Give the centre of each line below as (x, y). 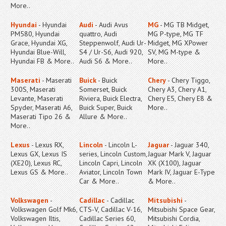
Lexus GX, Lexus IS (39, 154)
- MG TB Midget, (184, 25)
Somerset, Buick (103, 89)
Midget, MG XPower (178, 43)
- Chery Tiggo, (188, 80)
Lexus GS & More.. (39, 172)
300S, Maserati (33, 89)
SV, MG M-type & (174, 52)
